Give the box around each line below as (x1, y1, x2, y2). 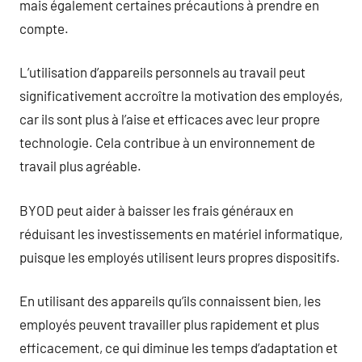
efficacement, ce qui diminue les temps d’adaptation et (19, 339, 338, 356)
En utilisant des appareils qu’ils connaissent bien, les (19, 293, 321, 309)
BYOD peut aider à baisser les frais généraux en (19, 201, 293, 218)
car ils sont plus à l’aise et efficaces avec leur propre (19, 111, 320, 127)
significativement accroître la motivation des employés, (19, 87, 343, 103)
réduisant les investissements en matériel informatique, (19, 225, 343, 242)
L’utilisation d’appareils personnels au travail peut (19, 64, 305, 80)
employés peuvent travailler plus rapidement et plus (19, 316, 319, 332)
